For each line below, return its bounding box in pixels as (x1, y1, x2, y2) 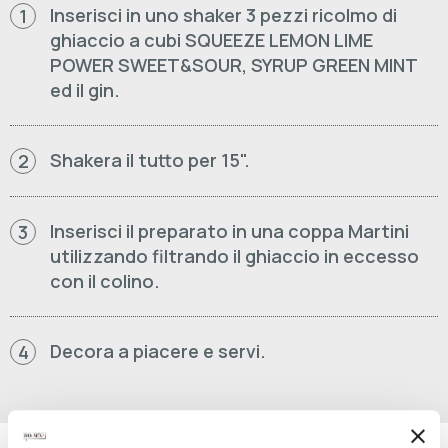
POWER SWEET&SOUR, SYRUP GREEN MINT (50, 53, 417, 77)
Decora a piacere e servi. (50, 339, 266, 363)
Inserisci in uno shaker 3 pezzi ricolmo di (50, 3, 397, 27)
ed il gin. (50, 78, 120, 102)
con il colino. (50, 269, 160, 293)
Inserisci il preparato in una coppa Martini (50, 219, 409, 243)
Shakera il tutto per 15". (50, 148, 250, 172)
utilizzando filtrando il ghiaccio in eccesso (50, 244, 419, 268)
